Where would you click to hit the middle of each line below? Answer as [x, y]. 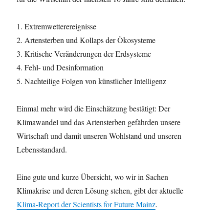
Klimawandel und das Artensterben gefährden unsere [99, 122]
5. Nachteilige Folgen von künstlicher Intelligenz [92, 81]
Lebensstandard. [42, 149]
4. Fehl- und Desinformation [60, 67]
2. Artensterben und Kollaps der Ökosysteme [86, 40]
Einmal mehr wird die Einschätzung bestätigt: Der [94, 108]
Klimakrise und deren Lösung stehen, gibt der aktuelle [100, 190]
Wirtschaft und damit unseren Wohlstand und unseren [99, 136]
